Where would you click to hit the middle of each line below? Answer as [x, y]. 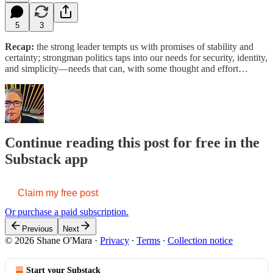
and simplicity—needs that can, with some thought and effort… [126, 68]
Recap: [19, 46]
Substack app [46, 159]
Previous [37, 229]
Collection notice [200, 241]
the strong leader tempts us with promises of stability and [144, 46]
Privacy [115, 241]
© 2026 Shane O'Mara [48, 241]
